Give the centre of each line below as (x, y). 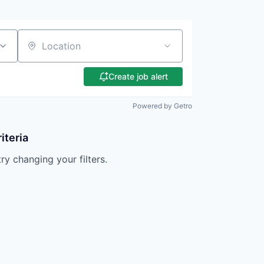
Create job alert (138, 76)
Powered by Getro (162, 106)
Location (36, 51)
